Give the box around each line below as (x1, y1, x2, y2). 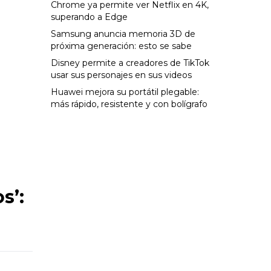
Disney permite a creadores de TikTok (50, 57, 209, 68)
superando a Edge (50, 11, 128, 22)
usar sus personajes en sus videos (50, 70, 192, 80)
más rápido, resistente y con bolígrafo (50, 99, 207, 109)
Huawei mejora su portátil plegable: (50, 87, 199, 97)
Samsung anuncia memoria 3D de (50, 28, 195, 39)
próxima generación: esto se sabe (50, 41, 192, 51)
